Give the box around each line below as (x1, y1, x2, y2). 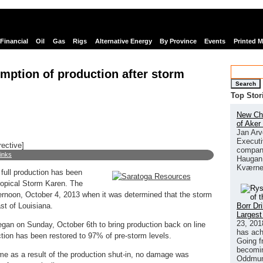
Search (235, 80, 256, 87)
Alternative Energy (95, 38, 152, 45)
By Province (159, 38, 197, 45)
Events (204, 38, 226, 45)
